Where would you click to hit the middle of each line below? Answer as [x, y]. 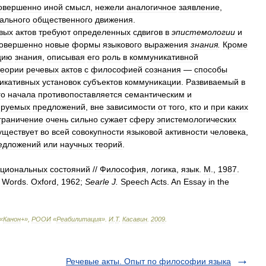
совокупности [98, 132]
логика [164, 169]
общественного [63, 20]
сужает [114, 119]
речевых [42, 69]
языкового [122, 45]
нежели [110, 7]
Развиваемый [212, 82]
